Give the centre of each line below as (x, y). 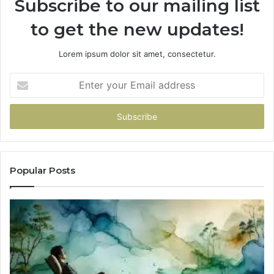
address (24, 117)
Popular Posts (43, 171)
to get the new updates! (137, 30)
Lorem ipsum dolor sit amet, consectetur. (137, 54)
